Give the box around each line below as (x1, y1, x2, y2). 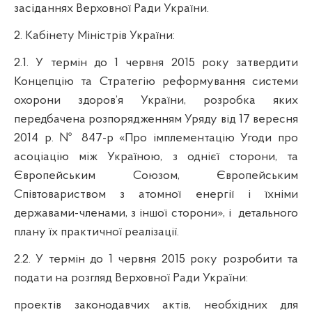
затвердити (236, 56, 298, 70)
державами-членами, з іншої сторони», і (14, 206, 231, 220)
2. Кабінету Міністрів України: (14, 29, 175, 42)
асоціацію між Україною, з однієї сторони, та (14, 150, 298, 164)
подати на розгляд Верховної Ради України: (14, 271, 248, 285)
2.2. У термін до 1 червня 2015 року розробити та (14, 252, 298, 266)
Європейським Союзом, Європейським (14, 169, 298, 182)
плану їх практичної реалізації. (14, 225, 179, 239)
